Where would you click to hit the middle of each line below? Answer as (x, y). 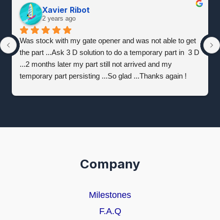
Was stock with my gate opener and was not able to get (108, 40)
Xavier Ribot (66, 10)
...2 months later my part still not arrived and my (96, 64)
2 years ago (59, 19)
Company (110, 164)
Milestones (110, 194)
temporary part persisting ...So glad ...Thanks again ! (103, 76)
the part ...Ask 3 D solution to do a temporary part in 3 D (110, 52)
